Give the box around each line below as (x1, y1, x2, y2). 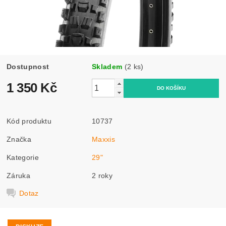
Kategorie (7, 153, 39, 161)
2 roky (92, 171, 113, 180)
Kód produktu (7, 117, 51, 125)
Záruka (7, 171, 31, 180)
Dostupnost (7, 62, 49, 71)
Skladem (92, 62, 123, 71)
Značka (7, 135, 32, 143)
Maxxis (92, 135, 116, 143)
